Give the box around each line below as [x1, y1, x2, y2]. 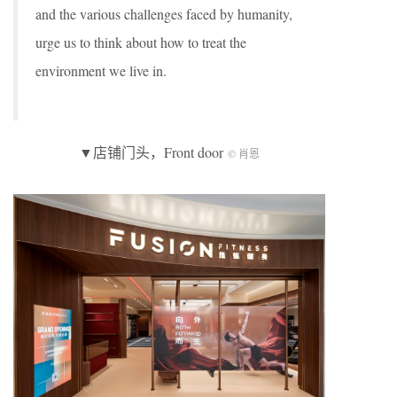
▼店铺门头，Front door [79, 143, 228, 161]
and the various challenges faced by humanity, [35, 4, 292, 23]
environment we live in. [35, 61, 167, 80]
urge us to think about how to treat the [35, 33, 246, 51]
